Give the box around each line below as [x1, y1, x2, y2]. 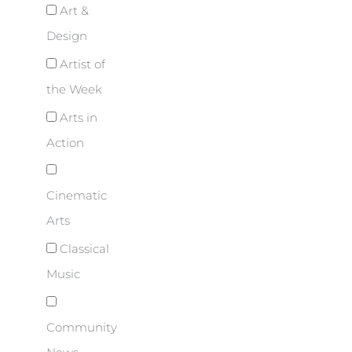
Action [46, 135, 84, 150]
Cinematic [46, 189, 107, 203]
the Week [46, 82, 102, 97]
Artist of [57, 57, 105, 72]
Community [46, 320, 117, 335]
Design [46, 29, 87, 44]
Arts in [57, 110, 97, 125]
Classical [57, 242, 109, 257]
